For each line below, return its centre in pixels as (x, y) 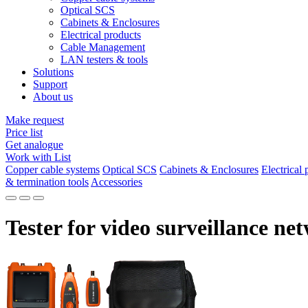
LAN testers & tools (104, 60)
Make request (35, 120)
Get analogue (34, 145)
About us (53, 97)
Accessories (117, 182)
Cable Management (103, 47)
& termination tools (47, 182)
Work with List (38, 157)
